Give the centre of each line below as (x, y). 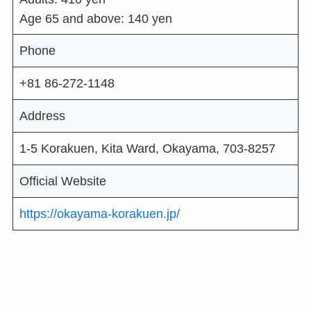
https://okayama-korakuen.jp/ (99, 213)
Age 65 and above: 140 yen (95, 18)
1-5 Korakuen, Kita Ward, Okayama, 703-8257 (147, 149)
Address (42, 116)
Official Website (62, 182)
